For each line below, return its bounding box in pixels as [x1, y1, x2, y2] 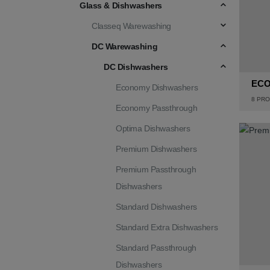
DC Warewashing [92, 42, 158, 51]
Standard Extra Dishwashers [116, 222, 218, 232]
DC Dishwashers [104, 62, 168, 72]
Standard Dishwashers [116, 202, 197, 212]
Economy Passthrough [116, 103, 198, 113]
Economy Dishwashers [116, 83, 198, 92]
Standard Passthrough [116, 243, 196, 253]
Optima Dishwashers [116, 124, 190, 133]
